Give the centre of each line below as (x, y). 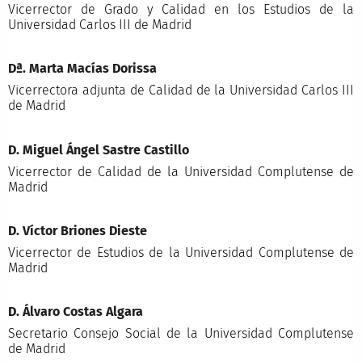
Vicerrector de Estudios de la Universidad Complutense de (181, 253)
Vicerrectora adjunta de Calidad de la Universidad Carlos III (181, 90)
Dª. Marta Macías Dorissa (82, 69)
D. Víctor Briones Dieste (77, 231)
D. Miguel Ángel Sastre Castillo (98, 149)
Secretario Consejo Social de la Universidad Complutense (181, 334)
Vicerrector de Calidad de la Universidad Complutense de (181, 171)
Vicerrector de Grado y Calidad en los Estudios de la (181, 10)
